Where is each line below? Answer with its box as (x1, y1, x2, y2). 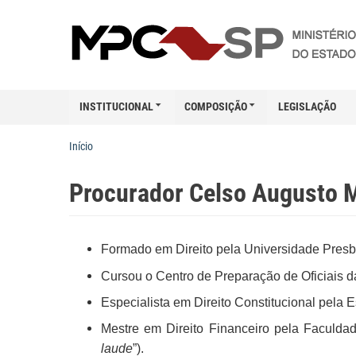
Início (69, 140, 93, 153)
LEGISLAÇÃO (278, 99, 336, 113)
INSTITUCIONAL (79, 99, 153, 113)
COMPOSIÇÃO (184, 99, 247, 113)
